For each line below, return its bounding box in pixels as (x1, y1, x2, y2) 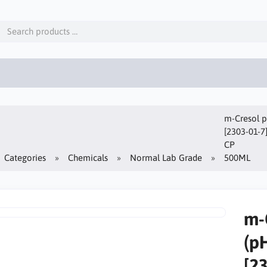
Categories (4, 152, 46, 163)
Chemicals (68, 152, 108, 163)
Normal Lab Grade (130, 152, 203, 163)
